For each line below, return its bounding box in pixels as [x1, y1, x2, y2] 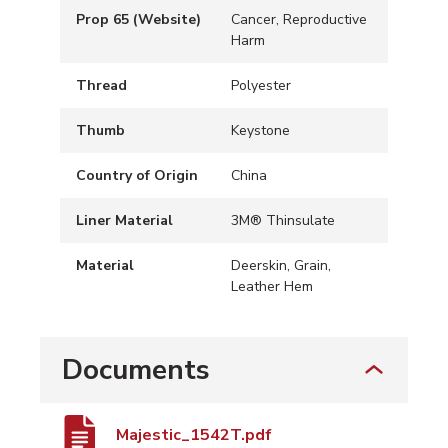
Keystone [231, 121, 290, 141]
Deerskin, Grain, [231, 256, 331, 276]
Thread [76, 76, 127, 96]
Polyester [231, 76, 291, 96]
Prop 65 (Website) [76, 10, 201, 30]
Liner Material [76, 211, 173, 231]
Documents [62, 351, 210, 390]
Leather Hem [231, 277, 313, 297]
